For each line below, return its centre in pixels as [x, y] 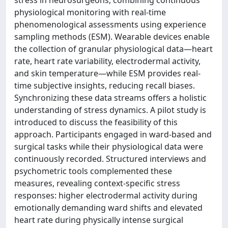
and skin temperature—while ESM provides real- [107, 73]
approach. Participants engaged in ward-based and [113, 134]
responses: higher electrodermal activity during [106, 195]
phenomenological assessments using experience [110, 24]
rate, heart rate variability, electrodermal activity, [107, 61]
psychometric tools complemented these [93, 171]
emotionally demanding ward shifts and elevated [108, 208]
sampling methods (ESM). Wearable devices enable [112, 37]
